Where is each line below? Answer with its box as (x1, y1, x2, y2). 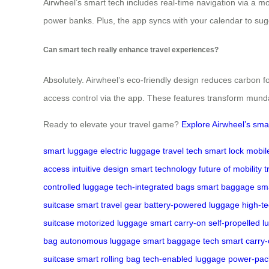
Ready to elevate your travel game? (43, 119, 181, 129)
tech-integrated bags (116, 181, 195, 192)
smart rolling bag (77, 253, 141, 264)
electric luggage (100, 145, 160, 156)
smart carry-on (150, 217, 206, 228)
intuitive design (72, 163, 128, 174)
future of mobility (199, 163, 262, 174)
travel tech (163, 145, 202, 156)
